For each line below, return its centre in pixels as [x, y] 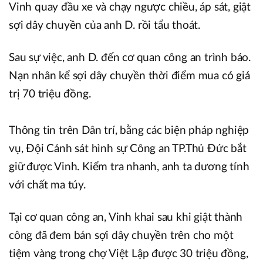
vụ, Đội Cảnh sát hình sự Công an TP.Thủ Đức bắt [128, 149]
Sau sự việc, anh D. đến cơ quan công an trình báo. [130, 58]
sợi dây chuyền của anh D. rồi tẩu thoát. [104, 25]
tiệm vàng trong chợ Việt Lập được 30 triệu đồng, [129, 254]
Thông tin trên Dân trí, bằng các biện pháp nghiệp [129, 130]
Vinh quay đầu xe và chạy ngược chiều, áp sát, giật [130, 7]
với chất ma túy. [47, 185]
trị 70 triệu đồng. [50, 94]
